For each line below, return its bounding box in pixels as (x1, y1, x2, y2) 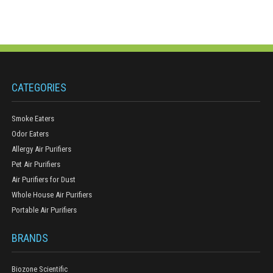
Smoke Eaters (12, 114, 54, 123)
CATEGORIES (12, 81, 66, 94)
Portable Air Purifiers (12, 205, 77, 214)
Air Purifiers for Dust (12, 175, 76, 184)
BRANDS (12, 232, 48, 244)
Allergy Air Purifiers (12, 144, 71, 154)
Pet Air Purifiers (12, 160, 60, 169)
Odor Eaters (12, 129, 49, 138)
